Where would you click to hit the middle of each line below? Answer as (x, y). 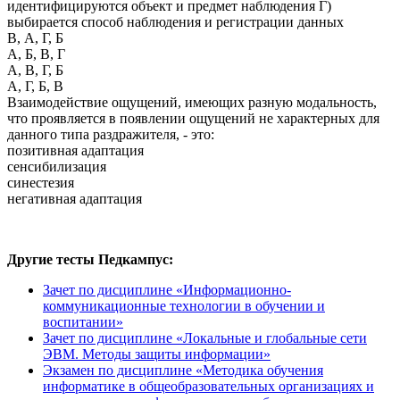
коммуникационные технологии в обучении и (184, 305)
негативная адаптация (75, 198)
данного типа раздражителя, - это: (111, 134)
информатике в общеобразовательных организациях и (208, 386)
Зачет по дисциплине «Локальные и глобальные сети (205, 337)
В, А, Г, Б (35, 37)
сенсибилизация (57, 166)
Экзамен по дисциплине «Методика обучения (183, 370)
